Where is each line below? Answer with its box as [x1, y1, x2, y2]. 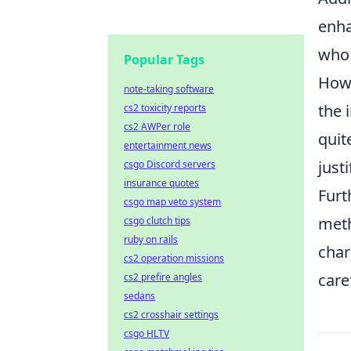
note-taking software [124, 82, 214, 96]
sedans [124, 289, 155, 302]
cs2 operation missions [124, 251, 224, 265]
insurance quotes [124, 176, 199, 190]
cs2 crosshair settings [124, 308, 219, 321]
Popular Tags [124, 51, 204, 68]
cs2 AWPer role [124, 120, 190, 133]
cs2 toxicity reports [124, 101, 206, 114]
